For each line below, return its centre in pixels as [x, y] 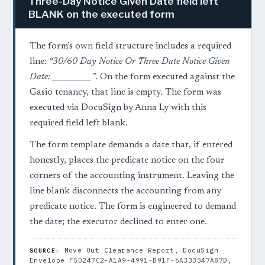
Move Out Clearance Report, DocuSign [139, 251]
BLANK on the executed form [101, 14]
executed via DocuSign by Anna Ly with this [118, 108]
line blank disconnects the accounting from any [125, 192]
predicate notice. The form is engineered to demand [133, 207]
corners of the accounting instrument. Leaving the [132, 176]
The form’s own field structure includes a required [130, 47]
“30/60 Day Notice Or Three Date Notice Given [139, 62]
